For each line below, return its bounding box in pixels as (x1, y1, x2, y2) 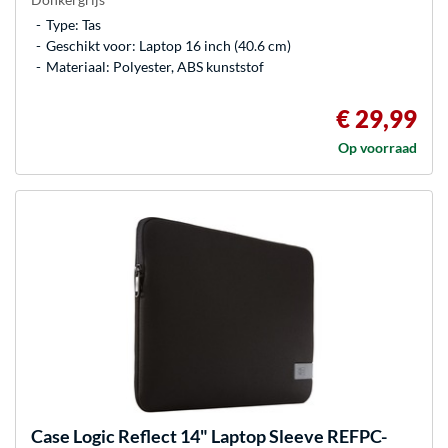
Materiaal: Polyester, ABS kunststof (46, 57, 264, 75)
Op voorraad (338, 138, 417, 156)
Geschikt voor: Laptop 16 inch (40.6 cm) (46, 36, 291, 54)
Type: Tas (46, 15, 101, 33)
